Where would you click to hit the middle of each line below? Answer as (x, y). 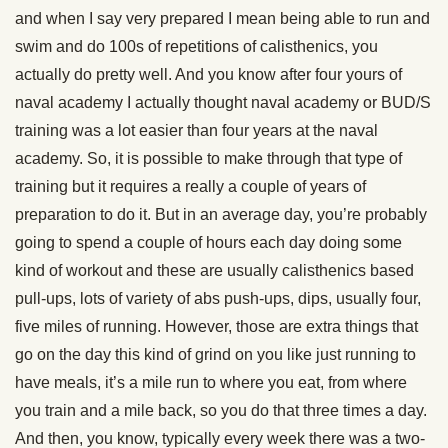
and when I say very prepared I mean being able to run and (222, 19)
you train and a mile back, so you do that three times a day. (221, 411)
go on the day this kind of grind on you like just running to (215, 355)
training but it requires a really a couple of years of (190, 187)
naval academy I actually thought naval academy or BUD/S (223, 103)
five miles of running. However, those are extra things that (216, 327)
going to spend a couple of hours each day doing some (208, 243)
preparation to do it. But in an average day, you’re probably (221, 215)
